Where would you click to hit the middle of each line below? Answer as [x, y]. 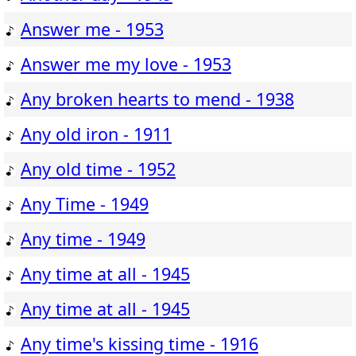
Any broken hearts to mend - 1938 [157, 99]
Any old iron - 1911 [96, 134]
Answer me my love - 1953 [126, 64]
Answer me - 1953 [92, 29]
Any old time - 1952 [98, 169]
